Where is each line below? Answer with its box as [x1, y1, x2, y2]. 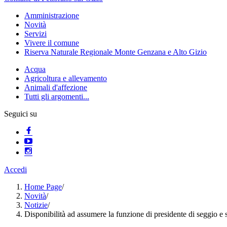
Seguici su [4, 109, 37, 119]
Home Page [24, 182, 62, 192]
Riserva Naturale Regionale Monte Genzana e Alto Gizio [24, 48, 207, 57]
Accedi [4, 165, 27, 174]
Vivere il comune [24, 39, 79, 48]
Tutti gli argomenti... [24, 92, 89, 101]
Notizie [24, 201, 48, 210]
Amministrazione [24, 11, 79, 20]
